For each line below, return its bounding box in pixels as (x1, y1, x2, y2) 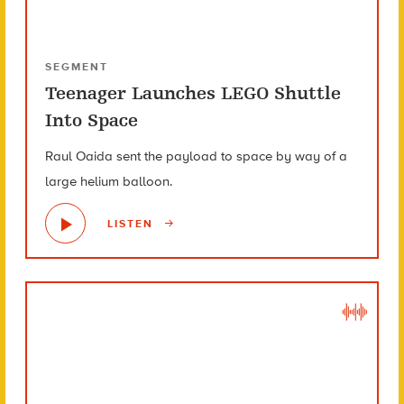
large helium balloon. (44, 173, 172, 190)
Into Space (44, 110, 138, 132)
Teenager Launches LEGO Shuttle (44, 83, 341, 105)
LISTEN (106, 216, 158, 230)
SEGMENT (44, 60, 108, 74)
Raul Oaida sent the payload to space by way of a (44, 148, 347, 165)
